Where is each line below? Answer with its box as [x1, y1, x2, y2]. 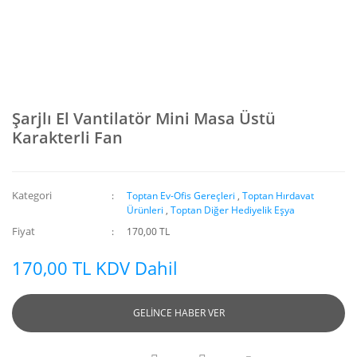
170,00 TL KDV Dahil [12, 256, 178, 280]
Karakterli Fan [12, 127, 123, 148]
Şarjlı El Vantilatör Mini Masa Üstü [12, 108, 276, 129]
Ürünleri [127, 203, 164, 217]
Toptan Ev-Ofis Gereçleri [127, 189, 236, 202]
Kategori [12, 188, 52, 202]
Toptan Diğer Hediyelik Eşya [171, 203, 296, 217]
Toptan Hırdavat [242, 189, 315, 202]
